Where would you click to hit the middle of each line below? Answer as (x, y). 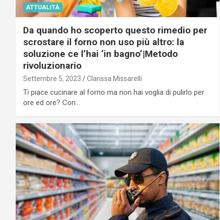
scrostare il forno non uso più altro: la (104, 42)
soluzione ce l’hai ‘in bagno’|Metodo (100, 54)
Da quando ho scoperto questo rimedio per (115, 30)
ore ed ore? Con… (52, 102)
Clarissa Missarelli (114, 78)
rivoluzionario (52, 65)
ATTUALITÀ (43, 7)
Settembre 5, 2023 (52, 78)
